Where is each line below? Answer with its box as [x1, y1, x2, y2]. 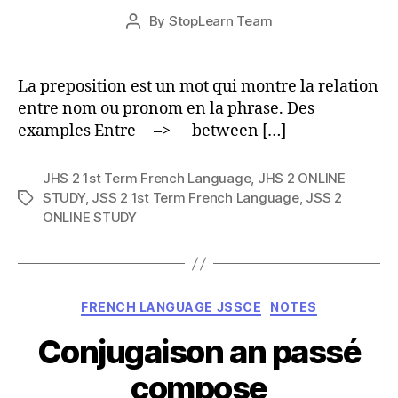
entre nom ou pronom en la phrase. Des [18, 99, 314, 119]
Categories [198, 294, 277, 313]
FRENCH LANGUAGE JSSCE [81, 299, 262, 314]
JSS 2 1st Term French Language [92, 189, 299, 206]
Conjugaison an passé [36, 331, 362, 371]
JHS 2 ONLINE [257, 170, 346, 187]
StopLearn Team [168, 12, 273, 29]
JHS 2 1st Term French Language [43, 170, 251, 187]
